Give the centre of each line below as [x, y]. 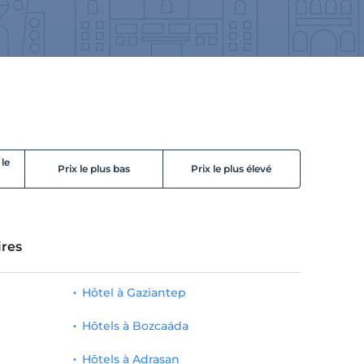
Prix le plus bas [93, 168]
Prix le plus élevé [232, 168]
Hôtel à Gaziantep [134, 292]
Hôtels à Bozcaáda [135, 325]
